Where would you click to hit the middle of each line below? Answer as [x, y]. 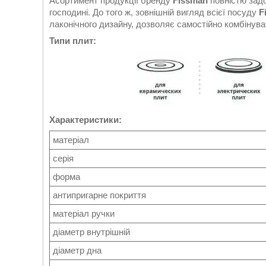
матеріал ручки [84, 214]
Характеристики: [85, 120]
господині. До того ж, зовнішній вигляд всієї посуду [154, 12]
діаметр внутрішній [91, 232]
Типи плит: [73, 41]
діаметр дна [77, 251]
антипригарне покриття [99, 195]
